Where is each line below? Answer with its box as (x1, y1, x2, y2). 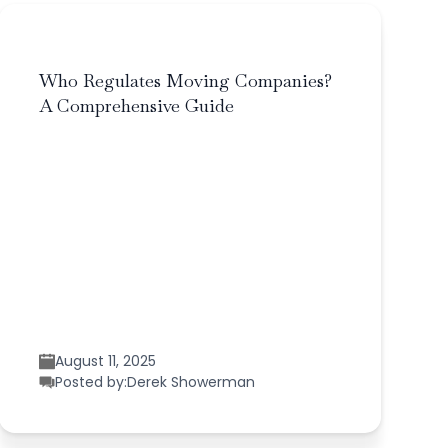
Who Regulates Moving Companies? (38, 69, 332, 93)
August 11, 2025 (54, 350, 156, 371)
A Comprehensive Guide (38, 94, 234, 118)
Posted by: (54, 371, 127, 392)
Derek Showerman (126, 371, 255, 392)
